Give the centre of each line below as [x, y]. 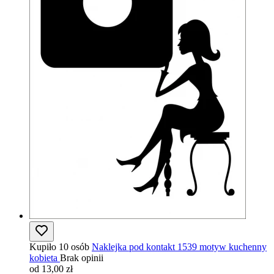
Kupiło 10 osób [59, 247]
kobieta [43, 258]
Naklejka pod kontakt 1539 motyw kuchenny [179, 247]
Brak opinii [82, 258]
